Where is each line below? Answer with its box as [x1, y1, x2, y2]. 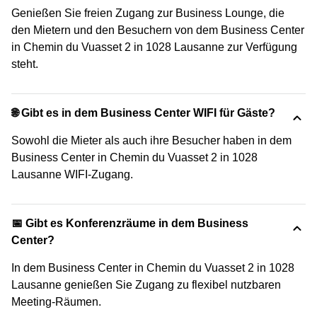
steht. [11, 57, 38, 70]
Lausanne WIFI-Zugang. [11, 168, 133, 180]
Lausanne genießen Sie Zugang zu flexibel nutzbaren [11, 278, 281, 291]
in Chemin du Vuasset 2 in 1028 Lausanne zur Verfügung [11, 40, 297, 53]
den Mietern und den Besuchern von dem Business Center [11, 23, 304, 36]
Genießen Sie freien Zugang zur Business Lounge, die [11, 6, 284, 19]
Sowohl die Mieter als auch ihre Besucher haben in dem [11, 134, 292, 146]
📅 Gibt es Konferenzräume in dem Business [11, 217, 248, 229]
